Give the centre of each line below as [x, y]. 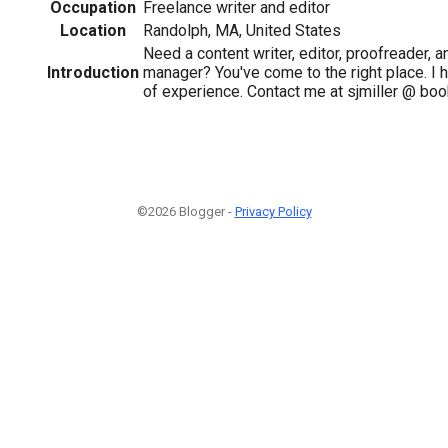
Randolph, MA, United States [242, 30]
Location [93, 30]
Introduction [93, 72]
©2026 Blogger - [185, 211]
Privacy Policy [273, 211]
